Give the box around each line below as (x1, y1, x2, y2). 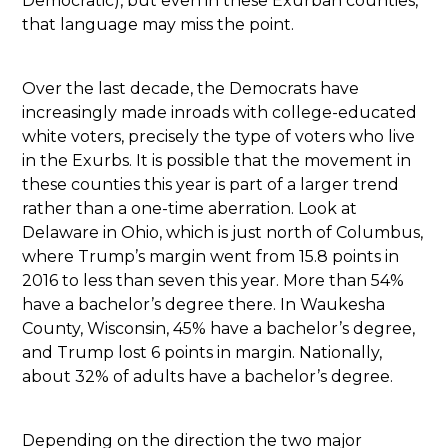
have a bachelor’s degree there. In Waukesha (22, 294, 386, 314)
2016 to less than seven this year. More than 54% (22, 270, 405, 290)
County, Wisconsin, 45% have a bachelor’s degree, (22, 318, 416, 338)
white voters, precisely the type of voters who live (22, 126, 416, 146)
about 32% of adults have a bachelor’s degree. (22, 366, 394, 386)
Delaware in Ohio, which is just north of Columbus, (22, 222, 424, 242)
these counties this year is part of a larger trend (22, 174, 400, 194)
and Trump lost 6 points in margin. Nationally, (22, 342, 383, 362)
